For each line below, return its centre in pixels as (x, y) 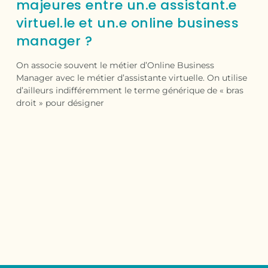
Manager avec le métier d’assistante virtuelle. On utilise (131, 78)
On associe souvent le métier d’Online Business (115, 66)
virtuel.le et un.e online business (127, 23)
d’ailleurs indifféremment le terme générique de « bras (130, 91)
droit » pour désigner (60, 103)
